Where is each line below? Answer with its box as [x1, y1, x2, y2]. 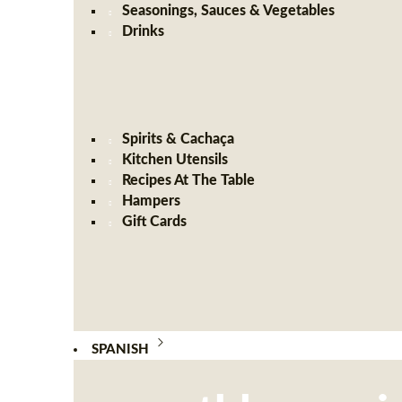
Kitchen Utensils [122, 153, 229, 167]
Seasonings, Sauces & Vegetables [122, 4, 336, 18]
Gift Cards [122, 214, 188, 229]
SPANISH [91, 343, 149, 356]
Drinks [122, 24, 165, 39]
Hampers [122, 194, 181, 208]
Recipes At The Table [122, 173, 256, 188]
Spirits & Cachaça [122, 132, 235, 146]
